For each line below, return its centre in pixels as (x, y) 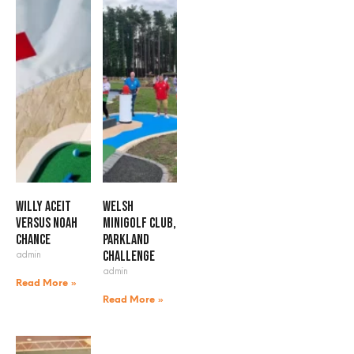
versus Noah (47, 223)
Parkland (126, 239)
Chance (33, 239)
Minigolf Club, (139, 223)
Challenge (128, 256)
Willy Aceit (43, 206)
